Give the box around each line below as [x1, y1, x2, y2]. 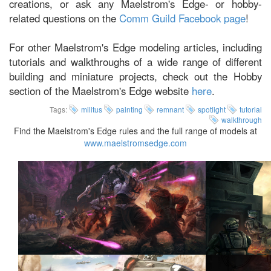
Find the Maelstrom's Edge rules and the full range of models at [14, 125, 257, 137]
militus [81, 104, 102, 114]
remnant [157, 104, 184, 114]
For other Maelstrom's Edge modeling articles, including [9, 40, 262, 54]
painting [116, 104, 143, 114]
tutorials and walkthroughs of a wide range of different [9, 54, 262, 69]
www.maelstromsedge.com [84, 137, 187, 149]
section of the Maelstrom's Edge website [9, 83, 192, 98]
